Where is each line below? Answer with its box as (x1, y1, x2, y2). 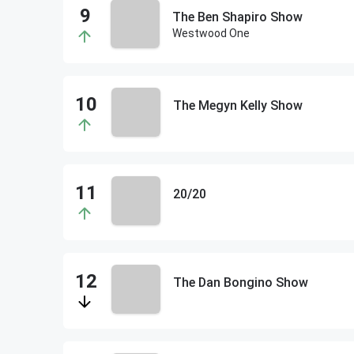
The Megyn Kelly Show (172, 98, 303, 113)
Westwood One (172, 27, 250, 40)
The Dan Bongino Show (172, 275, 308, 290)
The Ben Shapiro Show (172, 9, 303, 24)
